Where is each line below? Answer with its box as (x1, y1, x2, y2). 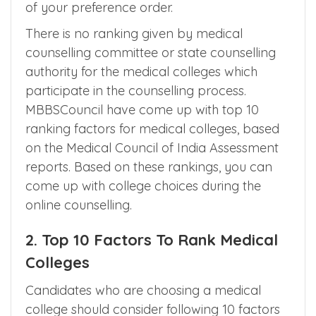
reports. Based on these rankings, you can (25, 158, 272, 175)
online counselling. (25, 196, 132, 213)
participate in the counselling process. (25, 82, 246, 99)
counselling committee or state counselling (25, 44, 276, 61)
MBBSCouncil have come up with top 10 (25, 101, 259, 118)
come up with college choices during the (25, 177, 261, 194)
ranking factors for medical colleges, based (25, 120, 279, 137)
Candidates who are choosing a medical (25, 281, 261, 298)
